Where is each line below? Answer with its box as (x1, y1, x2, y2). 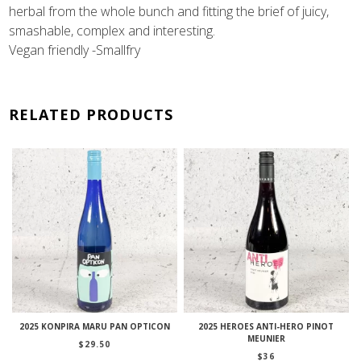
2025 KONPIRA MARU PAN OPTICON (19, 321, 171, 333)
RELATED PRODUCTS (9, 104, 174, 124)
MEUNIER (247, 333, 285, 345)
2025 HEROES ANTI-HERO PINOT (198, 321, 334, 333)
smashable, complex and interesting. (9, 21, 216, 39)
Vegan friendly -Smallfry (9, 40, 141, 59)
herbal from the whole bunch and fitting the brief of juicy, (9, 2, 330, 20)
